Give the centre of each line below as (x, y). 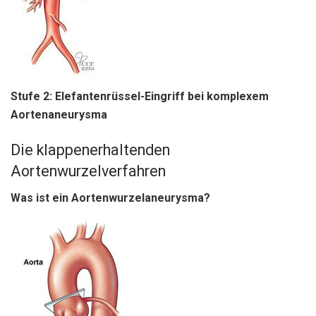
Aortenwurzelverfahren (88, 171)
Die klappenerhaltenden (90, 150)
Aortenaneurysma (59, 115)
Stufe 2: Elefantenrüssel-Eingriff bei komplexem (140, 97)
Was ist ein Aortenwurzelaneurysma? (110, 198)
